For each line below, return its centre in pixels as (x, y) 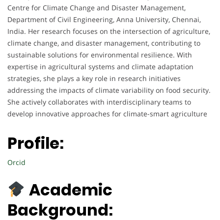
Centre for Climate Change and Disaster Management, (96, 8)
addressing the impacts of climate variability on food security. (109, 90)
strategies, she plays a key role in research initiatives (94, 79)
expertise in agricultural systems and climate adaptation (100, 67)
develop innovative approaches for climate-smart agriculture (107, 114)
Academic (71, 190)
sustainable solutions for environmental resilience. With (100, 55)
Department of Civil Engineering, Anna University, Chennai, (104, 20)
